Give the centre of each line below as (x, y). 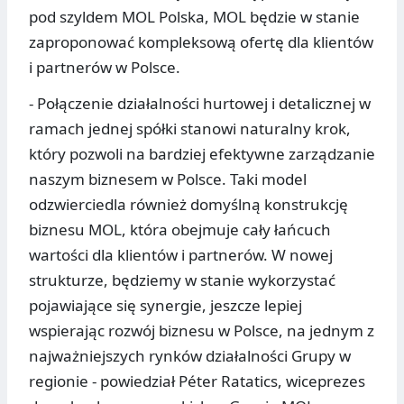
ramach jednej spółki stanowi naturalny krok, (190, 129)
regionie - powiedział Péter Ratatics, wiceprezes (197, 381)
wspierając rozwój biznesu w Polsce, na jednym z (202, 331)
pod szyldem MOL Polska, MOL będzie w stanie (194, 17)
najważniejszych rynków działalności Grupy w (190, 356)
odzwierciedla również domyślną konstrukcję (188, 205)
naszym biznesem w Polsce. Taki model (168, 179)
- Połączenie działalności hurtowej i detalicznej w (200, 104)
